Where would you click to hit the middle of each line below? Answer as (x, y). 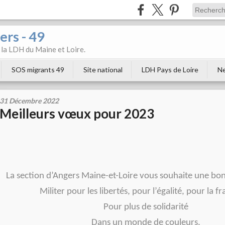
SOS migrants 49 (38, 70)
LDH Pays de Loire (170, 70)
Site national (103, 70)
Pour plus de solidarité (146, 207)
